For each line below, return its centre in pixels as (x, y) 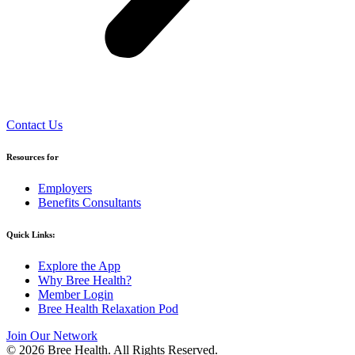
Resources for (32, 157)
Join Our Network (52, 336)
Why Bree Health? (85, 281)
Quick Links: (31, 235)
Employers (65, 189)
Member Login (76, 295)
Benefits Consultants (90, 203)
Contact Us (34, 125)
